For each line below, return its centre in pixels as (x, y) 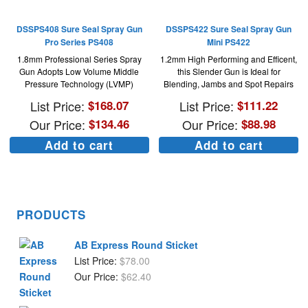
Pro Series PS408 (79, 42)
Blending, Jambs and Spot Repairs (229, 84)
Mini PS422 (229, 42)
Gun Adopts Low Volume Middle (79, 71)
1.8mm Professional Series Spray (79, 59)
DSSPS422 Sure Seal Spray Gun (229, 29)
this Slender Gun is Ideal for (229, 71)
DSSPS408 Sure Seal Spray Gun (79, 29)
